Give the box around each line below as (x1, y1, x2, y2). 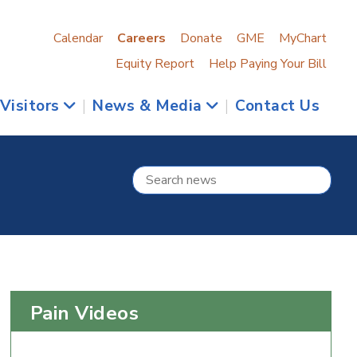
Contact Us (235, 96, 320, 116)
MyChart (278, 29, 327, 47)
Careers (116, 29, 166, 47)
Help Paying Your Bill (208, 55, 327, 73)
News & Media (92, 96, 207, 116)
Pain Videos (29, 300, 139, 326)
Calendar (53, 29, 103, 47)
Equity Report (115, 55, 194, 73)
